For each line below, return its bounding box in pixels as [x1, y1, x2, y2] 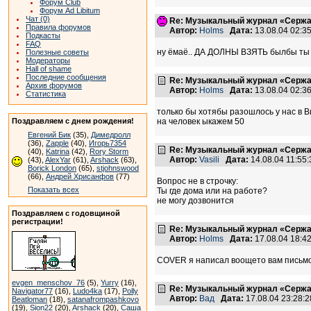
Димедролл [91, 131, 131, 139]
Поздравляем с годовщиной [12, 209, 120, 217]
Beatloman [12, 295, 47, 303]
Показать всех [28, 185, 79, 194]
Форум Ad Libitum [40, 6, 100, 15]
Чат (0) [26, 15, 50, 23]
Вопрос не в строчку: [157, 176, 238, 186]
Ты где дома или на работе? [157, 186, 267, 196]
